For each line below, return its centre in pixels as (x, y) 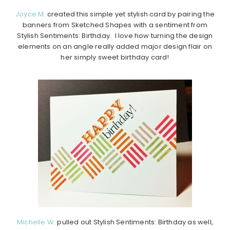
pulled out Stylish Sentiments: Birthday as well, (134, 222)
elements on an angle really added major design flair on (115, 46)
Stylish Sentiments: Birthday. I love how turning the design (115, 35)
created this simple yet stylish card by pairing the (130, 14)
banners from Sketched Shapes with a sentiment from (115, 25)
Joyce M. (30, 14)
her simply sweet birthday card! (115, 57)
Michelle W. (36, 222)
